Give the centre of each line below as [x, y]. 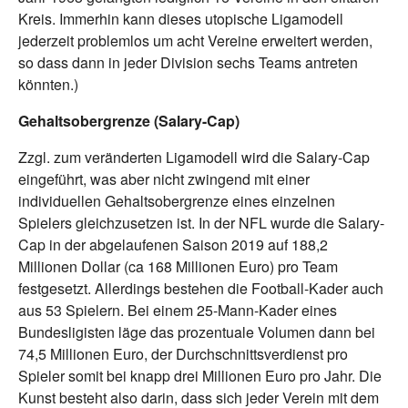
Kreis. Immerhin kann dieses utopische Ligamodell [181, 19]
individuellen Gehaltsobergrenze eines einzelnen [177, 201]
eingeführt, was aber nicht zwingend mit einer [164, 179]
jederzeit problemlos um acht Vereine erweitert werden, [195, 41]
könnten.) [48, 85]
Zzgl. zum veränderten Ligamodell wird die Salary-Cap [194, 158]
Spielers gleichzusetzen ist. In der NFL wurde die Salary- [201, 223]
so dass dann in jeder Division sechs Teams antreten [188, 63]
